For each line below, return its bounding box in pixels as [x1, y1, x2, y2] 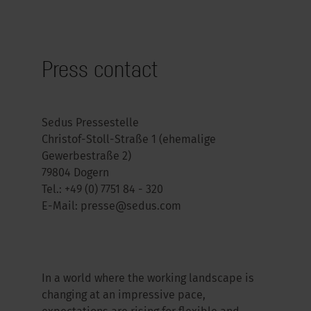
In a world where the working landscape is [42, 274, 254, 285]
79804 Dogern [42, 168, 109, 179]
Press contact [42, 56, 158, 82]
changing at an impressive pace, [42, 290, 205, 301]
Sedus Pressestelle [42, 118, 139, 129]
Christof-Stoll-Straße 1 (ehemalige [42, 135, 216, 146]
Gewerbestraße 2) [42, 151, 131, 162]
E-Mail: [42, 201, 81, 212]
